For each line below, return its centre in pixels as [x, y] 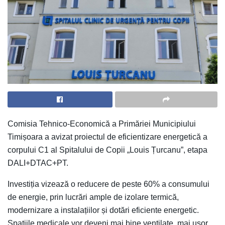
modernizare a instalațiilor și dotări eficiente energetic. [103, 210]
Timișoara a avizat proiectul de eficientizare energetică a [107, 137]
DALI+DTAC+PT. [38, 163]
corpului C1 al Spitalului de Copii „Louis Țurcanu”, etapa [107, 150]
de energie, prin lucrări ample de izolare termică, [93, 197]
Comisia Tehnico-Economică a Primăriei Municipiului [102, 124]
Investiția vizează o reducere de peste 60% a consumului [108, 184]
